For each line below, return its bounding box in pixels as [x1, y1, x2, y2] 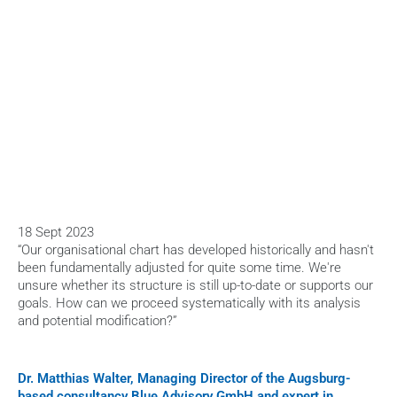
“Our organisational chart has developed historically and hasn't [18, 242, 374, 258]
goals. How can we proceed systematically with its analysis [18, 295, 361, 311]
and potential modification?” [18, 313, 177, 329]
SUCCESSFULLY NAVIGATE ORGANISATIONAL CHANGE [18, 180, 348, 196]
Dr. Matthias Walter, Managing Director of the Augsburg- [18, 370, 351, 386]
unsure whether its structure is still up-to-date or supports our [18, 277, 373, 293]
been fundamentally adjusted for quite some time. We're [18, 260, 341, 276]
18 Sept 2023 [18, 224, 94, 240]
